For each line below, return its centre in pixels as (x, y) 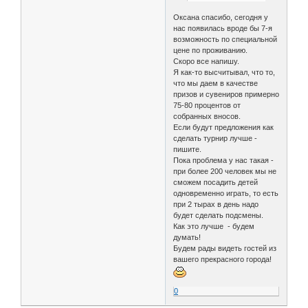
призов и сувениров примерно (227, 94)
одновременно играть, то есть (226, 193)
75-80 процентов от (207, 105)
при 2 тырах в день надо (216, 204)
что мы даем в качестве (216, 83)
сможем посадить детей (216, 182)
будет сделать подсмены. (219, 215)
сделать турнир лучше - (216, 138)
